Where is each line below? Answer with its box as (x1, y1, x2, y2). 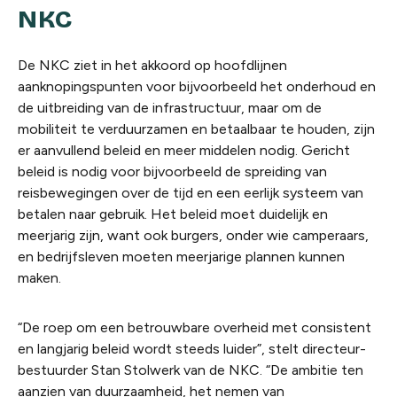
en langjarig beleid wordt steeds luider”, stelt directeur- (18, 340, 366, 358)
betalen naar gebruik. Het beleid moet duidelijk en (18, 206, 328, 223)
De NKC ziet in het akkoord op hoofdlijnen (18, 57, 287, 74)
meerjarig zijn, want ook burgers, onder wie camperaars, (18, 227, 369, 245)
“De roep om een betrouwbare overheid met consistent (18, 319, 371, 337)
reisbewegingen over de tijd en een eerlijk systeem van (18, 184, 363, 202)
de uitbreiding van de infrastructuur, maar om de (18, 99, 322, 117)
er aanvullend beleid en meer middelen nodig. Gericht (18, 142, 350, 160)
